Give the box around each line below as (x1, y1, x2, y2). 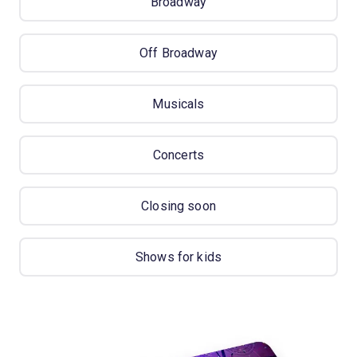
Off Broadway (139, 45, 218, 61)
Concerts (152, 147, 205, 163)
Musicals (152, 96, 205, 112)
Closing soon (141, 198, 216, 214)
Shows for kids (135, 249, 222, 265)
